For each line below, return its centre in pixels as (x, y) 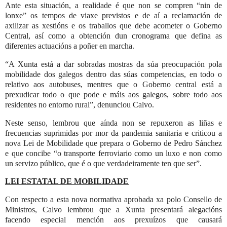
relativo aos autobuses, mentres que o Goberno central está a (113, 84)
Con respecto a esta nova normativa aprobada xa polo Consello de (113, 200)
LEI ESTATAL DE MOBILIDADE (67, 181)
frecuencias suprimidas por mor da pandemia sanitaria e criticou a (113, 133)
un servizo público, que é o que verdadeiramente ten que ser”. (103, 163)
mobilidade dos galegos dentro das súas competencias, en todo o (113, 74)
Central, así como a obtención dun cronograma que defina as (113, 35)
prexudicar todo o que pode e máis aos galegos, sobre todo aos (113, 94)
